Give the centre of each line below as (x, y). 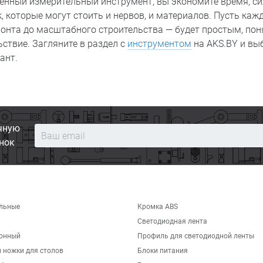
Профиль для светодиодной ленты (196, 236)
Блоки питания (163, 251)
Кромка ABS (158, 207)
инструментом (159, 43)
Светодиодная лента (172, 221)
